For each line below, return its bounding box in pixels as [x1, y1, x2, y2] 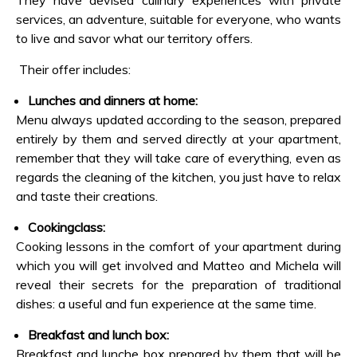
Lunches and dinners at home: [28, 92, 201, 108]
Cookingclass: [28, 219, 108, 235]
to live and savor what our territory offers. [16, 30, 256, 46]
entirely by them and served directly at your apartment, [16, 131, 341, 147]
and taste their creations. [16, 188, 161, 204]
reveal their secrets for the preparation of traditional [16, 277, 341, 292]
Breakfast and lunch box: [28, 327, 172, 343]
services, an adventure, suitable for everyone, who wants [16, 11, 341, 27]
